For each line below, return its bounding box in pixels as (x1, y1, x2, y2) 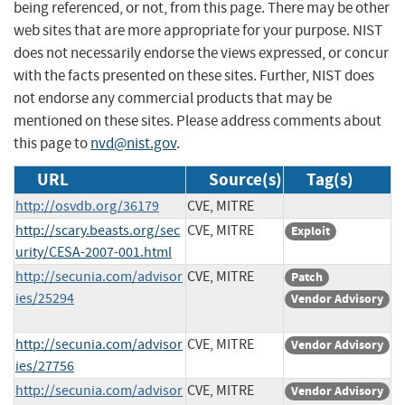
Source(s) (209, 167, 282, 191)
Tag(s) (306, 167, 353, 191)
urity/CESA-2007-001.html (15, 242, 172, 261)
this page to (14, 133, 90, 153)
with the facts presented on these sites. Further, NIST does (14, 65, 374, 85)
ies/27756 (15, 356, 74, 375)
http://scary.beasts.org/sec (15, 221, 180, 240)
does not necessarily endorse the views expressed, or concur (14, 42, 389, 62)
